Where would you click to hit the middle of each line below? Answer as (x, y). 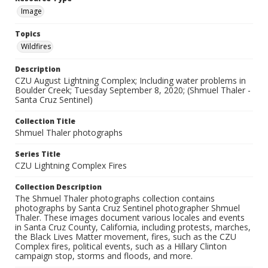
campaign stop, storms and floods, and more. (104, 256)
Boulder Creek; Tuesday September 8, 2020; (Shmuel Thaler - (133, 90)
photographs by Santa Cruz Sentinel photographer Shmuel (127, 208)
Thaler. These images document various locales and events (130, 218)
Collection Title (45, 121)
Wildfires (36, 47)
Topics (28, 34)
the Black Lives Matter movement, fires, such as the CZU (126, 237)
